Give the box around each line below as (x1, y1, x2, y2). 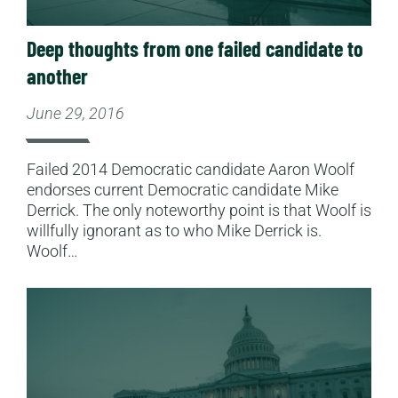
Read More (26, 287, 101, 306)
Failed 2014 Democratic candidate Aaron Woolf (27, 159, 354, 179)
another (27, 62, 88, 89)
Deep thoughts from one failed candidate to (27, 35, 363, 61)
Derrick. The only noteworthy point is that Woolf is (27, 200, 371, 219)
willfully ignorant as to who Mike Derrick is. (27, 220, 322, 240)
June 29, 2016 (27, 103, 124, 123)
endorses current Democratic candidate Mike (27, 179, 338, 199)
